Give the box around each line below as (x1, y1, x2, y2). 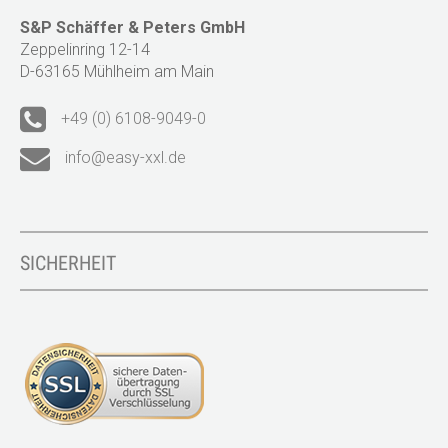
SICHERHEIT (20, 251, 116, 275)
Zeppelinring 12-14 (20, 40, 150, 59)
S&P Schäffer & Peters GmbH (20, 18, 245, 37)
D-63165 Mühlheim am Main (20, 62, 214, 81)
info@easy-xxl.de (65, 148, 186, 167)
